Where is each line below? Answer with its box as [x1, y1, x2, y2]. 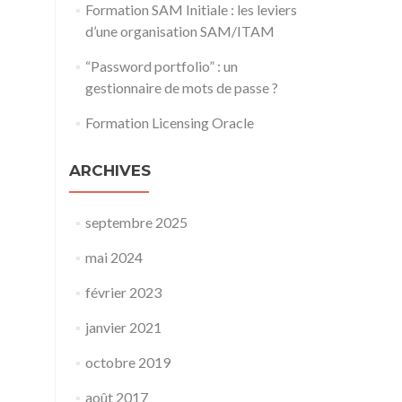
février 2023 [84, 284, 162, 301]
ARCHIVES [69, 162, 151, 179]
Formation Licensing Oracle [84, 114, 254, 131]
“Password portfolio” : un [84, 57, 238, 74]
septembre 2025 [84, 214, 188, 231]
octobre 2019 [84, 354, 170, 371]
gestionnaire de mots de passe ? [84, 79, 278, 96]
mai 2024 [84, 249, 143, 266]
